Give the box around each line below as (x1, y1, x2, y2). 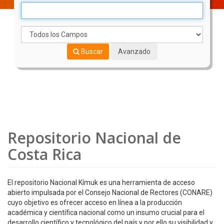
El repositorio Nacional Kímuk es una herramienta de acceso (7, 178, 195, 186)
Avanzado (118, 47, 150, 55)
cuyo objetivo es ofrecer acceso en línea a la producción (7, 198, 182, 206)
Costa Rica (7, 144, 81, 164)
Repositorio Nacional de (7, 127, 181, 148)
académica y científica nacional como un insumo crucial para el (7, 208, 204, 216)
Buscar (79, 47, 103, 55)
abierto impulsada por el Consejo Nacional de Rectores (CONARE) (7, 188, 212, 196)
